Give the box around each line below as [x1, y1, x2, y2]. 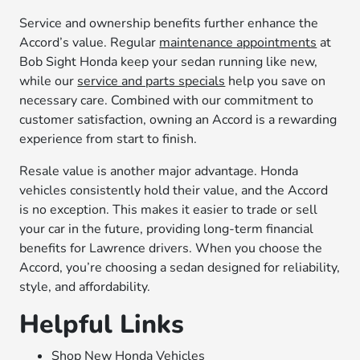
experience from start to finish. [19, 130, 198, 148]
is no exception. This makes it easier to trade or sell [19, 201, 318, 219]
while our [19, 72, 78, 90]
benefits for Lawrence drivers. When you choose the [19, 239, 323, 257]
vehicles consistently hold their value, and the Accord [19, 182, 329, 199]
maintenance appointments [159, 34, 317, 51]
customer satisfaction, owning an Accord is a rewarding [19, 111, 337, 129]
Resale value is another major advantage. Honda [19, 162, 299, 180]
